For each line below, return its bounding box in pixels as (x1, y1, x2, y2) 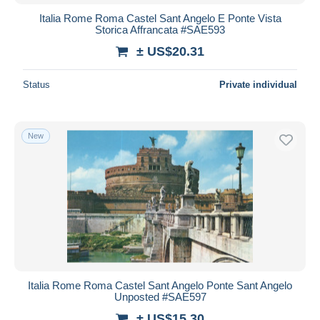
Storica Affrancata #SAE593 (95, 23, 225, 36)
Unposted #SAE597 (114, 290, 206, 303)
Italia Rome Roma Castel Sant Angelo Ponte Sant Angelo (28, 279, 292, 291)
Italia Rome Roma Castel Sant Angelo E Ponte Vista (39, 11, 281, 24)
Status (23, 79, 50, 90)
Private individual (219, 79, 297, 90)
